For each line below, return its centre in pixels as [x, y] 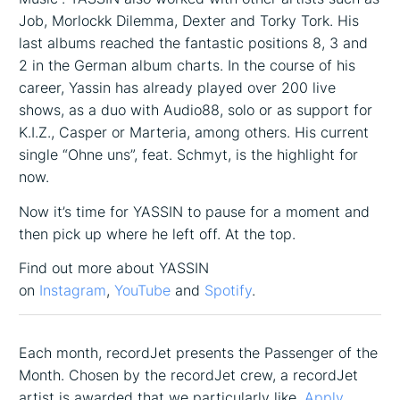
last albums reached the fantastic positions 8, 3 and [194, 42]
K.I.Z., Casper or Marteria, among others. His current [194, 132]
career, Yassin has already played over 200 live [178, 87]
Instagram [71, 291]
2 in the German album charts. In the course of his [187, 65]
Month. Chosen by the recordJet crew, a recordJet [189, 375]
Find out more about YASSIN [114, 268]
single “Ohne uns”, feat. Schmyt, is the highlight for [189, 154]
